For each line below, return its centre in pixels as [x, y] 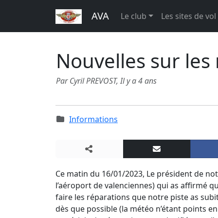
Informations [93, 119]
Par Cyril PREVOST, [88, 81]
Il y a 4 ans [138, 81]
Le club [134, 16]
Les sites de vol [188, 16]
